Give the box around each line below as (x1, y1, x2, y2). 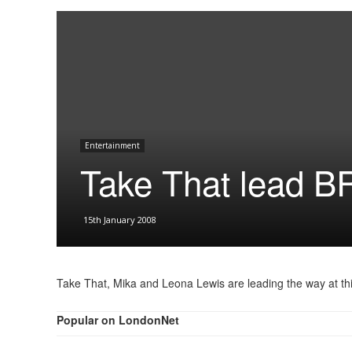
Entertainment (85, 140, 140, 151)
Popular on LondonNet (57, 312, 179, 328)
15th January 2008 (83, 214, 156, 225)
